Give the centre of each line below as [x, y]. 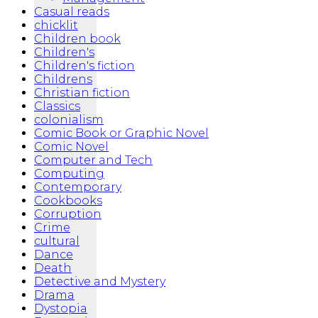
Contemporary [78, 187]
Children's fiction [84, 66]
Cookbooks [68, 201]
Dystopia [61, 309]
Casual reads [72, 12]
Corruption [68, 214]
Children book [77, 39]
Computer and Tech [93, 160]
